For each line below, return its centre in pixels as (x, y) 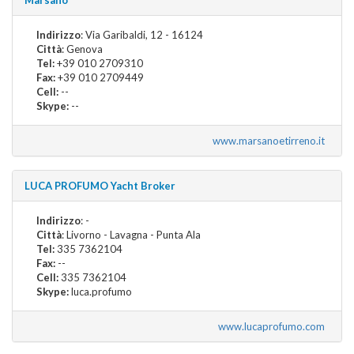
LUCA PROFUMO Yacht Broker (100, 185)
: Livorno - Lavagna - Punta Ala (131, 234)
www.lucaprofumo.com (274, 326)
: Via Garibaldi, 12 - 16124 (142, 34)
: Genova (82, 49)
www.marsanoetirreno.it (271, 140)
